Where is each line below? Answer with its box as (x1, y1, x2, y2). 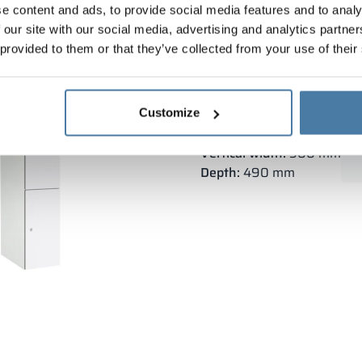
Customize (138, 105, 200, 120)
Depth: (200, 162, 240, 183)
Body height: (200, 123, 277, 144)
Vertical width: (200, 142, 286, 163)
